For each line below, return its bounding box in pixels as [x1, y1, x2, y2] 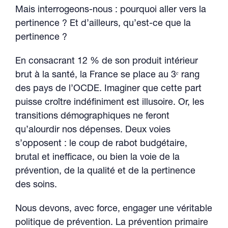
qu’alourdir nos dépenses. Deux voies [15, 126, 170, 135]
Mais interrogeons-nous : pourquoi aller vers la [15, 6, 206, 15]
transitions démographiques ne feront [15, 112, 169, 121]
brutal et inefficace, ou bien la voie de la [15, 153, 180, 162]
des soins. [15, 181, 57, 190]
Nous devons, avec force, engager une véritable [15, 205, 212, 214]
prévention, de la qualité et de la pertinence [15, 167, 195, 176]
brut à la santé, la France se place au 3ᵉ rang [15, 71, 199, 80]
